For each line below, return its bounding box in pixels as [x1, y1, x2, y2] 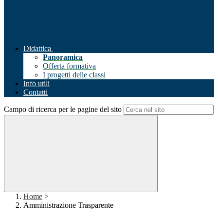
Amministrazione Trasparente [23, 201, 113, 210]
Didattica [23, 44, 51, 53]
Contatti [23, 88, 48, 97]
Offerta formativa [43, 62, 96, 71]
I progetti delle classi [43, 71, 106, 79]
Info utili [23, 79, 50, 88]
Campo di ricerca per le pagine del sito [4, 105, 122, 114]
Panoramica [43, 53, 83, 62]
